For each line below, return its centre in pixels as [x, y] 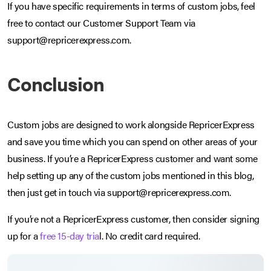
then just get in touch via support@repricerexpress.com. [119, 192]
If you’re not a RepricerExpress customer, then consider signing [133, 219]
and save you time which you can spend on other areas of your [133, 142]
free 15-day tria [70, 236]
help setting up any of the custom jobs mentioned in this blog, [131, 175]
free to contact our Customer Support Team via [102, 23]
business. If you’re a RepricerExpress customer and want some [133, 158]
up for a [24, 236]
